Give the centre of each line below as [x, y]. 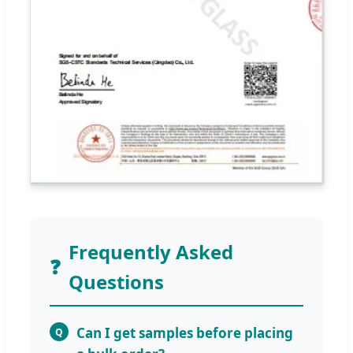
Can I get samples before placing [185, 333]
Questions [116, 282]
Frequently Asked [151, 252]
